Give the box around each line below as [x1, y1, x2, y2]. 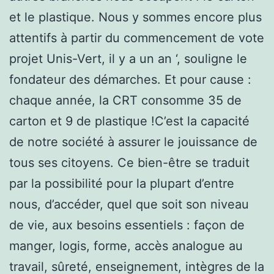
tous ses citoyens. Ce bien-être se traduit [9, 155, 250, 170]
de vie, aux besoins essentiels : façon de [9, 217, 245, 232]
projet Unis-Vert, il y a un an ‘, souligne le [9, 51, 247, 66]
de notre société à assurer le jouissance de [9, 134, 257, 149]
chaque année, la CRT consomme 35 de [9, 92, 242, 108]
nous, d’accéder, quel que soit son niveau [9, 196, 249, 212]
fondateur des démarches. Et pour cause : [9, 72, 251, 87]
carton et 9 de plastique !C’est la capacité [9, 113, 250, 128]
